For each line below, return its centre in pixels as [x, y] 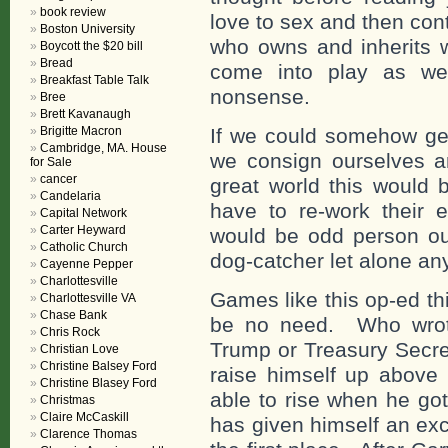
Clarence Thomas [88, 434]
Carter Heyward [83, 230]
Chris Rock [70, 332]
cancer [58, 179]
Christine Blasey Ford [98, 383]
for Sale [51, 162]
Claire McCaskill [84, 417]
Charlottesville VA [88, 298]
